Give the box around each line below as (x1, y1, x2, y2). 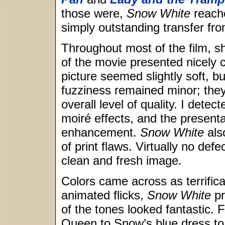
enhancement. (61, 126, 140, 139)
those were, (61, 7, 127, 20)
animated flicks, (61, 188, 147, 202)
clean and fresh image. (61, 154, 182, 167)
